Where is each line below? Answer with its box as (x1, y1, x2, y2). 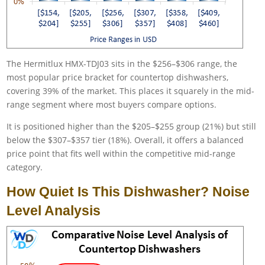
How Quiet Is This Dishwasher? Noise (7, 184, 250, 200)
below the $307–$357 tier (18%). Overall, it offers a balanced (7, 134, 244, 146)
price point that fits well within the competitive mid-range (7, 148, 236, 160)
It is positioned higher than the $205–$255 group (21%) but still (7, 121, 257, 132)
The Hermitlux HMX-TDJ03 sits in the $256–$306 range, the (7, 58, 238, 70)
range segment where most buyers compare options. (7, 99, 217, 111)
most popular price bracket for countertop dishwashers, (7, 72, 229, 83)
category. (7, 161, 43, 173)
